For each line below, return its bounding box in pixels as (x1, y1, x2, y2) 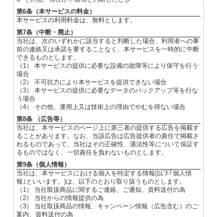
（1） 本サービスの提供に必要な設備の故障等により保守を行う (16, 62, 198, 70)
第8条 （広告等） (16, 115, 66, 123)
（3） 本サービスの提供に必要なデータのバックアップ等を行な (16, 87, 198, 94)
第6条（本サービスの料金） (16, 8, 95, 15)
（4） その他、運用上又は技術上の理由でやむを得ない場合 (16, 103, 186, 111)
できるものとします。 (16, 54, 79, 62)
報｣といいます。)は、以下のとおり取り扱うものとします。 (16, 178, 186, 186)
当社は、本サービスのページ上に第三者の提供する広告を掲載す (16, 124, 199, 132)
